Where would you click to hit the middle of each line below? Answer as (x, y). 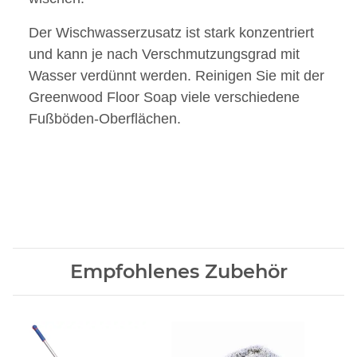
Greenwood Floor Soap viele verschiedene (164, 98)
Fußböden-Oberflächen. (105, 119)
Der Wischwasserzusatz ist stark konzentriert (171, 33)
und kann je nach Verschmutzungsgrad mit (164, 55)
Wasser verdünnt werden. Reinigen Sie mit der (177, 76)
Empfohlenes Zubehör (178, 272)
